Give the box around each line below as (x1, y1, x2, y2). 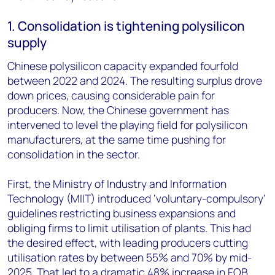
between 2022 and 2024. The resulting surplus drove (7, 73, 262, 88)
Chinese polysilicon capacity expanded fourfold (7, 58, 238, 73)
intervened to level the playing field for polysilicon (7, 117, 247, 132)
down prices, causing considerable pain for (7, 88, 215, 103)
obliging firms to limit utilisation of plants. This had (7, 220, 251, 235)
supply (7, 34, 47, 51)
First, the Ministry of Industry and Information (7, 176, 227, 191)
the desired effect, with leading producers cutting (7, 235, 248, 250)
